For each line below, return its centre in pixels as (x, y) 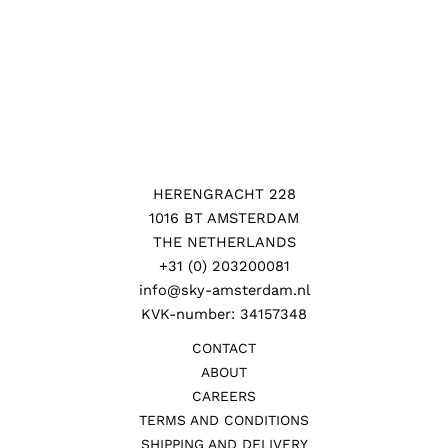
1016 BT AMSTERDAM (224, 218)
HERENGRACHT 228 (224, 194)
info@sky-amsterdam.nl (224, 290)
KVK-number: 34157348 (224, 314)
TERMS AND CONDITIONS (224, 420)
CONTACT (224, 348)
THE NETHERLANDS (224, 242)
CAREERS (224, 396)
